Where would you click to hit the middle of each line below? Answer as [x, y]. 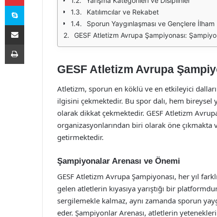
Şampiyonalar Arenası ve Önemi [119, 161]
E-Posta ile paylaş [33, 25]
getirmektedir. [80, 137]
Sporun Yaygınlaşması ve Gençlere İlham [151, 23]
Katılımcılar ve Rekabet [123, 12]
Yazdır [33, 44]
